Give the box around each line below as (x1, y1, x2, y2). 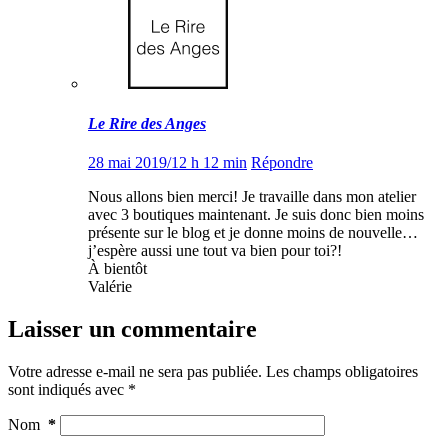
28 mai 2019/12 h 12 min (88, 154, 247, 172)
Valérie (88, 278, 132, 296)
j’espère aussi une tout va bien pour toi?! (88, 242, 342, 260)
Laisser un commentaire (8, 315, 257, 342)
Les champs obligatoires (266, 362, 418, 380)
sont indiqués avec (8, 380, 128, 398)
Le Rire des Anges (88, 114, 206, 132)
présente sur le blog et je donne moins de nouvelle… (88, 224, 418, 242)
